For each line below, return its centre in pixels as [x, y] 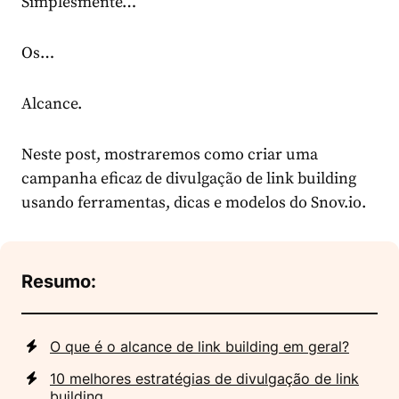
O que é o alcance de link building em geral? [199, 347]
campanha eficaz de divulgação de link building [189, 179]
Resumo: [59, 282]
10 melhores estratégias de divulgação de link [204, 379]
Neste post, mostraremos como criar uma [170, 155]
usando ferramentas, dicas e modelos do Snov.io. [194, 203]
